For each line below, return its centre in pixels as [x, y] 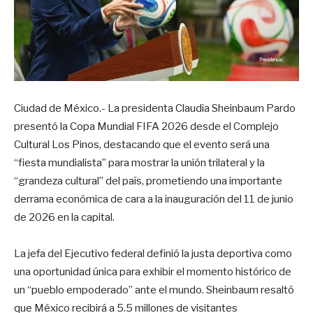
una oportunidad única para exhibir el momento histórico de [153, 271]
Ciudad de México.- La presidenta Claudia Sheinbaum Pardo [155, 108]
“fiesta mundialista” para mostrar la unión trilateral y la [139, 162]
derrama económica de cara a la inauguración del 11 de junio [154, 199]
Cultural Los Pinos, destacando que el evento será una [142, 144]
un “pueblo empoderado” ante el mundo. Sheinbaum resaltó [154, 290]
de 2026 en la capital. [64, 217]
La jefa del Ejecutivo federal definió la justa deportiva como [153, 253]
